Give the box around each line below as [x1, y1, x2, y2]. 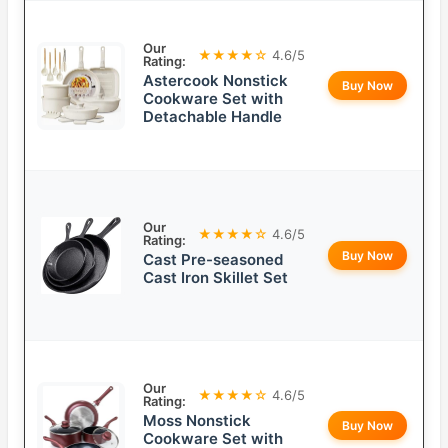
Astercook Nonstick [143, 71, 288, 91]
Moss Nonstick [143, 411, 251, 431]
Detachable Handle [143, 107, 282, 127]
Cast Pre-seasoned [143, 250, 283, 270]
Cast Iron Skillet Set [143, 268, 288, 288]
